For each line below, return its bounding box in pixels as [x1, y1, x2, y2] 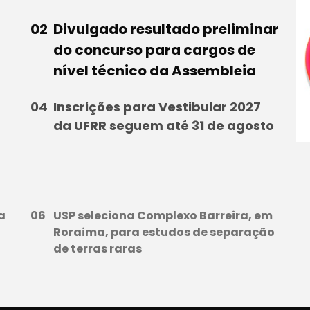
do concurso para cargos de [53, 40, 255, 60]
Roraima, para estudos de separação [53, 224, 275, 241]
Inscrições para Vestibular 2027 [53, 98, 261, 116]
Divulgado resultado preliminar [53, 19, 279, 39]
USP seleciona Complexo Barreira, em [53, 208, 273, 224]
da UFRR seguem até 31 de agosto [53, 117, 274, 135]
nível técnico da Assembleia [53, 61, 256, 81]
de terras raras [53, 241, 142, 257]
